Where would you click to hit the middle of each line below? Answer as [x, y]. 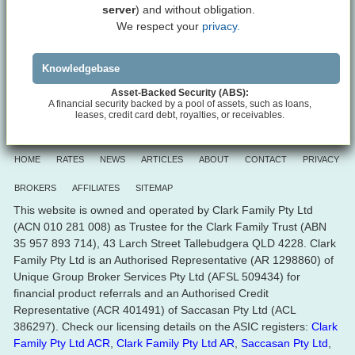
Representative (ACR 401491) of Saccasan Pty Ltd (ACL [155, 309]
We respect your [159, 26]
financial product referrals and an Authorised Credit [141, 293]
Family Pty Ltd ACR [62, 343]
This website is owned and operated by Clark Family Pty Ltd [163, 210]
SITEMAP [154, 187]
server [118, 9]
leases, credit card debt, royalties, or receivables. [180, 115]
